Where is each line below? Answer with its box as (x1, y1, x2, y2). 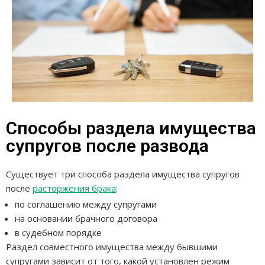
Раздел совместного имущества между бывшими (6, 241, 218, 253)
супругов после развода (6, 135, 209, 157)
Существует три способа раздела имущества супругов (6, 168, 240, 180)
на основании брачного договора (15, 212, 157, 225)
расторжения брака (33, 182, 116, 195)
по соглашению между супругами (15, 198, 157, 211)
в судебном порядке (15, 227, 102, 239)
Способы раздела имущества (6, 118, 256, 139)
